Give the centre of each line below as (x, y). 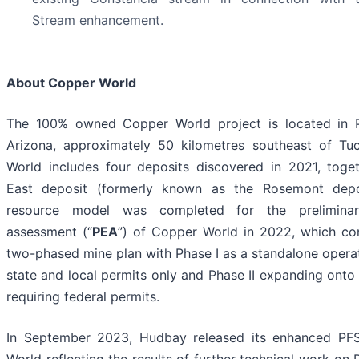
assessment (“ (49, 232)
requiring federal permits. (83, 297)
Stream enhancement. (98, 20)
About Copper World (71, 83)
